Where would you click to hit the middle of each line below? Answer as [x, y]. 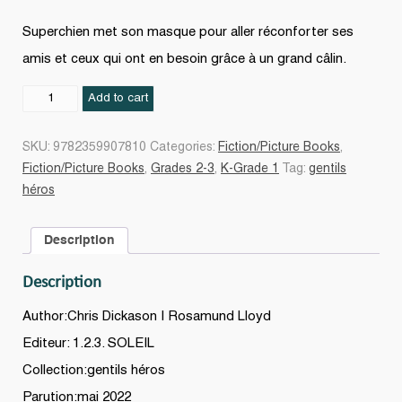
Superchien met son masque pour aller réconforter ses [188, 32]
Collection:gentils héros [94, 371]
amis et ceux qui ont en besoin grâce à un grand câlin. [184, 59]
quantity [45, 116]
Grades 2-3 [183, 169]
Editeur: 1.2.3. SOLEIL [88, 344]
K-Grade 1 [250, 169]
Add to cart [118, 98]
